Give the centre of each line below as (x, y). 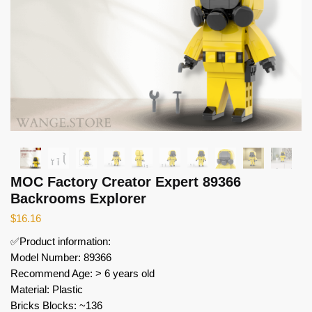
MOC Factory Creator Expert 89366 (126, 181)
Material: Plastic (47, 289)
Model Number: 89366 (61, 257)
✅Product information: (61, 241)
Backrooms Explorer (78, 198)
